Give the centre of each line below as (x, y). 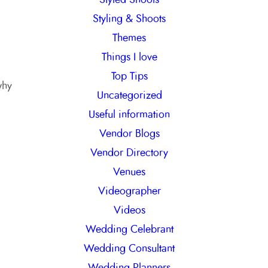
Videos (129, 210)
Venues (130, 172)
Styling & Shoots (130, 19)
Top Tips (129, 76)
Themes (130, 38)
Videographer (129, 191)
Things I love (129, 57)
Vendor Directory (130, 153)
